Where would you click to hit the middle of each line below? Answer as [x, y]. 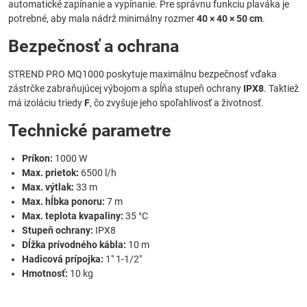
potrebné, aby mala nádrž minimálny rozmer [102, 19]
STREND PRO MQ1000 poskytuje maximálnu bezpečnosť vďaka [143, 74]
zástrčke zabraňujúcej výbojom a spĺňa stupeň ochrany [126, 88]
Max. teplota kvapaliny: [73, 216]
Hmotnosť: [45, 273]
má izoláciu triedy [46, 103]
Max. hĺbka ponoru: [63, 201]
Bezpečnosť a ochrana [94, 46]
